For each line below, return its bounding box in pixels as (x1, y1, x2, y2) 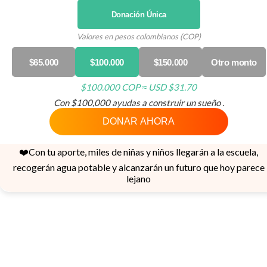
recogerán (13, 162, 55, 173)
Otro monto (210, 57, 257, 67)
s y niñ (140, 146, 165, 157)
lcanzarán (123, 162, 163, 173)
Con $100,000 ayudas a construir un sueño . (53, 97, 224, 108)
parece (236, 162, 265, 173)
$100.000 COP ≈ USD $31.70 (80, 82, 197, 92)
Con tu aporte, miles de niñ (29, 146, 136, 157)
